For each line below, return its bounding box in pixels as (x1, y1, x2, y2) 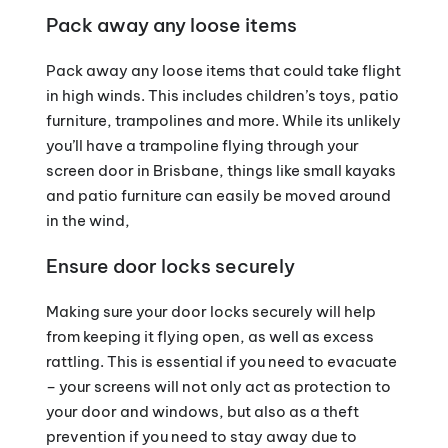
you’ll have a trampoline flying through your (45, 136, 359, 156)
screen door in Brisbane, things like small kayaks (45, 161, 396, 181)
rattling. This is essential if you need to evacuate (45, 352, 397, 372)
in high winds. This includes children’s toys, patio (45, 86, 399, 106)
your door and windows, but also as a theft (45, 402, 359, 422)
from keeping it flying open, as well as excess (45, 327, 374, 347)
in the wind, (45, 211, 130, 231)
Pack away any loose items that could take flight (45, 61, 401, 81)
